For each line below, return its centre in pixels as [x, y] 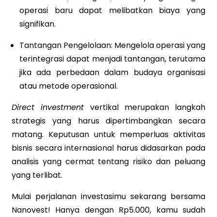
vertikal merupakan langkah [145, 107]
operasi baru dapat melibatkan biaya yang [112, 10]
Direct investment [48, 107]
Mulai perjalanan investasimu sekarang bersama [108, 196]
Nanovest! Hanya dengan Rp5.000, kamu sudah [108, 210]
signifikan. [38, 24]
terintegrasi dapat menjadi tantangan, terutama [112, 59]
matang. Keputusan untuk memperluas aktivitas [108, 134]
